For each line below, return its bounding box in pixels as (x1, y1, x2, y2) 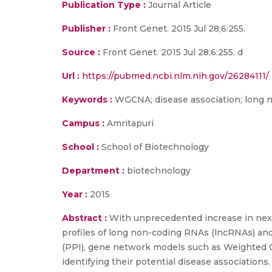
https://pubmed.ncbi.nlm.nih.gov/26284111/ (82, 70, 269, 81)
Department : (62, 165, 124, 176)
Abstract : (62, 212, 109, 223)
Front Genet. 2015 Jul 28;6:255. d (100, 47, 243, 58)
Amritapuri (104, 118, 154, 129)
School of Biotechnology (99, 141, 209, 152)
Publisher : (62, 23, 113, 34)
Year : (62, 189, 87, 200)
